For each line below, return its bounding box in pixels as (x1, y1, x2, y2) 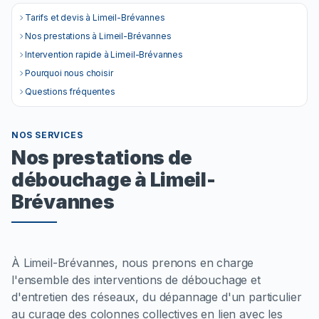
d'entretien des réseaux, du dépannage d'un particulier (11, 290, 302, 304)
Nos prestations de (11, 146, 193, 169)
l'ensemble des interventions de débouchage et (11, 273, 261, 287)
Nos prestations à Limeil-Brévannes (25, 31, 172, 41)
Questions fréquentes (25, 86, 115, 97)
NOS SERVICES (11, 130, 83, 140)
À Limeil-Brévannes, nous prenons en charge (11, 256, 254, 270)
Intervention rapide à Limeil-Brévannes (25, 49, 183, 60)
